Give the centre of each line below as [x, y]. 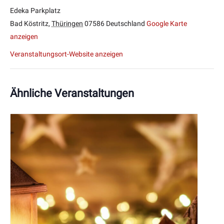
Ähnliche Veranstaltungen [72, 93]
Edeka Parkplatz [35, 11]
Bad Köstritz [29, 24]
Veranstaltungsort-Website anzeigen [66, 54]
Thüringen [67, 24]
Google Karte [167, 24]
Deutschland [125, 24]
